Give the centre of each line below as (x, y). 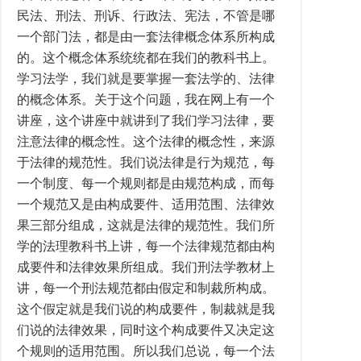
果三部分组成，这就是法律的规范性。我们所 (146, 225)
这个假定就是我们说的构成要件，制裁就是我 (146, 309)
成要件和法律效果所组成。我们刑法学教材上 (146, 267)
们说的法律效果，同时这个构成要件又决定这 (146, 330)
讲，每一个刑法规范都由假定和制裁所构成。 (146, 288)
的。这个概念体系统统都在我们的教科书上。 (146, 58)
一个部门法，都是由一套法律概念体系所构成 (146, 37)
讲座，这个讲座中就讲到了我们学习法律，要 (146, 120)
